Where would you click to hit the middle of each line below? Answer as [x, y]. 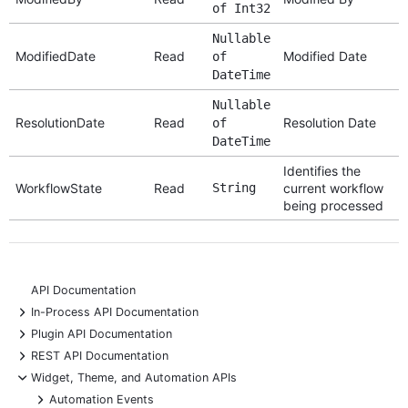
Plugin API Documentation [102, 333]
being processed [333, 205]
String [234, 187]
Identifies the [321, 170]
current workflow [333, 188]
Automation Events [102, 399]
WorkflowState [58, 188]
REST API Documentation [100, 355]
